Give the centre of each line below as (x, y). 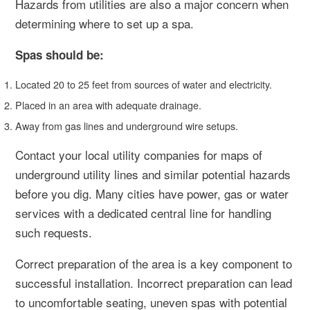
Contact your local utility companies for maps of (139, 155)
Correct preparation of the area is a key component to (154, 263)
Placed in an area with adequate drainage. (108, 105)
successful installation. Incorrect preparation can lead (154, 283)
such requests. (54, 232)
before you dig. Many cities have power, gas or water (152, 193)
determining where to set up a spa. (104, 23)
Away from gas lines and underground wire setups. (127, 126)
